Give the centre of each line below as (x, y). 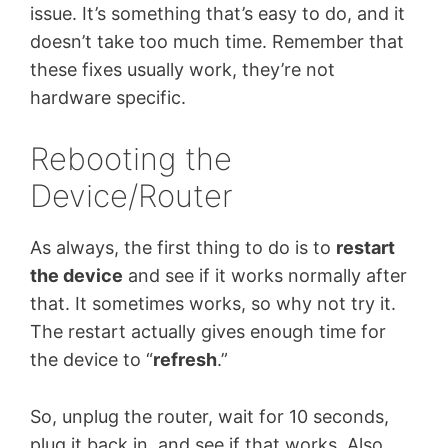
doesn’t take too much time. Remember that (217, 41)
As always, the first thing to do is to (183, 248)
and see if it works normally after (265, 276)
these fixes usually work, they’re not (182, 69)
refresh (185, 360)
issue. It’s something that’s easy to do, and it (217, 13)
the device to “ (91, 360)
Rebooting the (131, 159)
